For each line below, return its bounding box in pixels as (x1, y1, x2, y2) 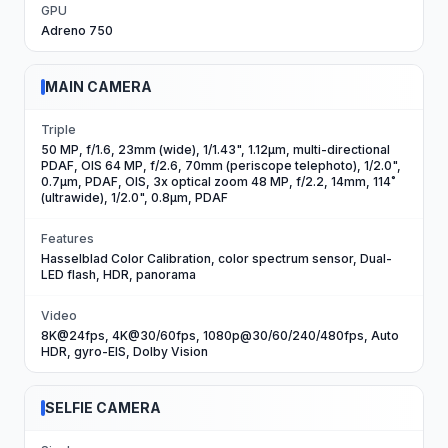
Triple (41, 122, 76, 137)
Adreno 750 (41, 23, 113, 38)
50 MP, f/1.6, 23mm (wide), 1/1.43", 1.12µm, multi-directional (41, 142, 390, 157)
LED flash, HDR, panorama (41, 267, 196, 282)
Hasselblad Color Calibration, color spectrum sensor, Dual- (41, 251, 392, 266)
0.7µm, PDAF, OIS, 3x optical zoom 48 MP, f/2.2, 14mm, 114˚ (41, 174, 396, 189)
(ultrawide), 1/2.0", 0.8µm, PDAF (41, 190, 228, 205)
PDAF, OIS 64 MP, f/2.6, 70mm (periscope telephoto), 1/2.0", (41, 158, 401, 173)
